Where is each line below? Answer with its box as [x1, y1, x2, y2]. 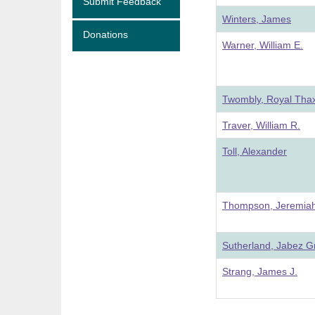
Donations [83, 29, 128, 40]
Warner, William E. [222, 39, 303, 51]
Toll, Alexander [222, 146, 287, 157]
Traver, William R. [222, 120, 300, 131]
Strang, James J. [222, 266, 297, 277]
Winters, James [222, 13, 291, 25]
